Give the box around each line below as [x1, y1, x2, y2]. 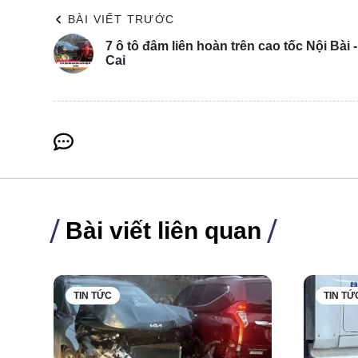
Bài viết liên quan [66, 217, 261, 245]
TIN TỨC [74, 290, 112, 302]
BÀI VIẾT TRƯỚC [68, 13, 175, 26]
